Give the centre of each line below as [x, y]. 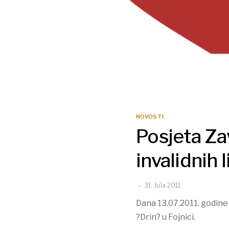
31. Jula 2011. [163, 186]
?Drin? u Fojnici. [166, 217]
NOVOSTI [150, 116]
